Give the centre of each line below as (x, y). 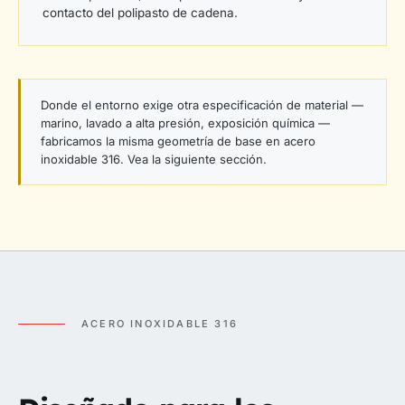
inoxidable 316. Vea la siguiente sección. (154, 160)
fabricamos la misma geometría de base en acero (178, 141)
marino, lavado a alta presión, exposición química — (185, 123)
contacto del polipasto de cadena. (140, 13)
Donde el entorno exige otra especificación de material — (202, 105)
